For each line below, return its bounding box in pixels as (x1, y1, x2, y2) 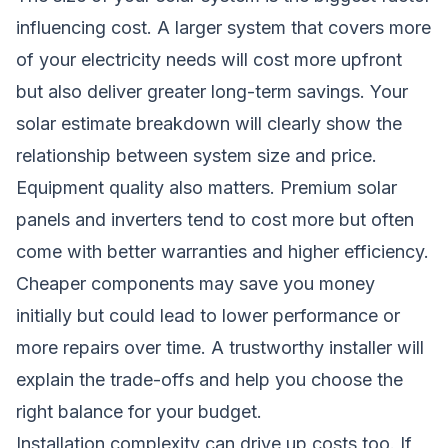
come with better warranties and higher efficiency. (16, 240, 429, 262)
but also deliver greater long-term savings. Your (16, 80, 408, 102)
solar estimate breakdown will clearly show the (16, 112, 402, 134)
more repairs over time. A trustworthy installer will (16, 336, 424, 358)
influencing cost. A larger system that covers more (16, 16, 431, 38)
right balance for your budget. (16, 400, 262, 422)
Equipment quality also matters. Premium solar (16, 176, 397, 198)
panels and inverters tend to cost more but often (16, 208, 414, 230)
